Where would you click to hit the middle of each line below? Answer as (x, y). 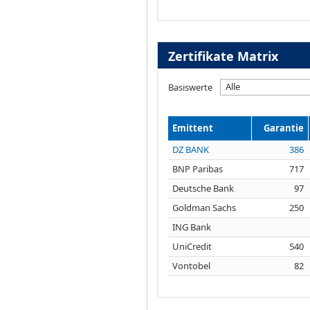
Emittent (193, 128)
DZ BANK (191, 149)
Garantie (284, 128)
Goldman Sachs (204, 207)
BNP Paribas (198, 168)
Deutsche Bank (203, 188)
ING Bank (192, 227)
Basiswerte (190, 87)
